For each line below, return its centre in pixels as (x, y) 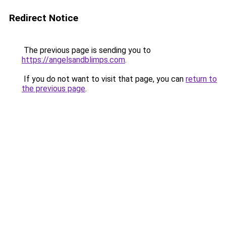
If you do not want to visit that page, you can (104, 79)
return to (201, 79)
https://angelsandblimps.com (73, 60)
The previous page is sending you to (86, 50)
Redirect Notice (44, 18)
